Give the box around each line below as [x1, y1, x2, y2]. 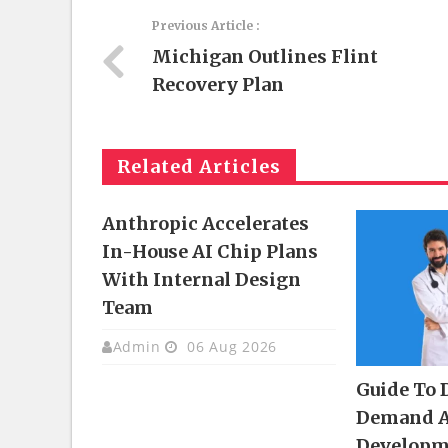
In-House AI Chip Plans [102, 240, 318, 263]
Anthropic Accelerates [102, 212, 309, 235]
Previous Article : [152, 18, 260, 33]
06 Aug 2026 [182, 337, 278, 356]
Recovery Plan [152, 73, 284, 96]
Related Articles [117, 155, 281, 178]
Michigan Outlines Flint [152, 45, 378, 68]
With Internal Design [102, 268, 301, 291]
